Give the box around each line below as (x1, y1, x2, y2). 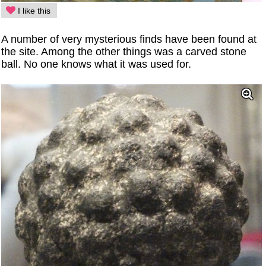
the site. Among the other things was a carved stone (1, 46, 247, 58)
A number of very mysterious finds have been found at (1, 33, 257, 46)
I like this (15, 6, 51, 16)
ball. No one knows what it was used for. (1, 58, 192, 71)
